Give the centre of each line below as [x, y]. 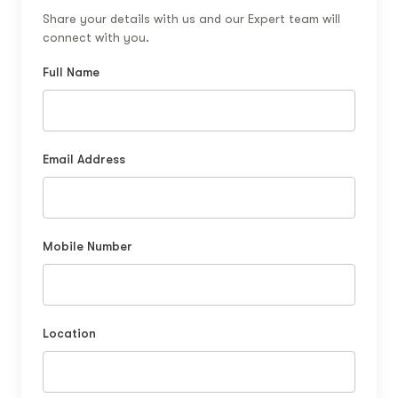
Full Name [71, 72]
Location [69, 333]
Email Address [84, 159]
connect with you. [96, 37]
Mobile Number [88, 246]
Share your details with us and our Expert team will [191, 18]
